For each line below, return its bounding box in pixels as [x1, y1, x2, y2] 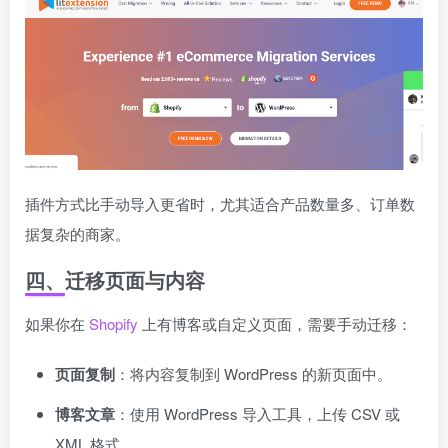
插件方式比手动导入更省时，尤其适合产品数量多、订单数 [25, 193, 415, 215]
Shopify [89, 313, 138, 335]
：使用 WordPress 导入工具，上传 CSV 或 [115, 403, 400, 425]
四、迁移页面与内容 [25, 265, 205, 295]
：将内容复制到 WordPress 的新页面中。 [115, 363, 392, 385]
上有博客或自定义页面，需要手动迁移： [138, 313, 412, 335]
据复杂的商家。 [25, 223, 130, 245]
